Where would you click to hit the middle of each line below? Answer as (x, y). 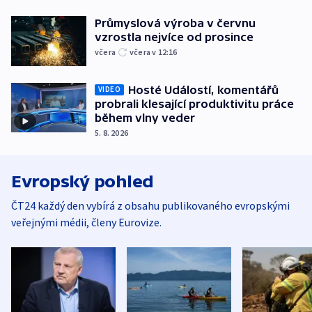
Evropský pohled (83, 181)
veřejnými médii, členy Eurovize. (86, 222)
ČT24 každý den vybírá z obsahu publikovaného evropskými (150, 205)
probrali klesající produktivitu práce (194, 103)
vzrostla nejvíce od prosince (174, 37)
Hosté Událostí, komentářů (203, 89)
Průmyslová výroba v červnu (175, 23)
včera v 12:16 (154, 52)
